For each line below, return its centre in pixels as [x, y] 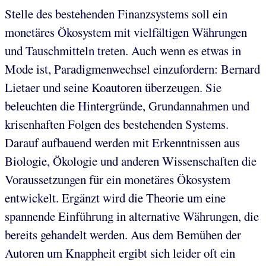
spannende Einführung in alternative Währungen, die [132, 216]
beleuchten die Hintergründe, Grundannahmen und [127, 105]
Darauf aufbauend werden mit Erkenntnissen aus [122, 142]
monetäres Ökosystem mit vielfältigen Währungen [126, 32]
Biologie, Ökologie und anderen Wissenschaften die [131, 161]
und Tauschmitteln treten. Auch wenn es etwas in [123, 50]
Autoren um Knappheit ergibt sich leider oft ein [120, 253]
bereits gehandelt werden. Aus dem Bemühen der [123, 234]
